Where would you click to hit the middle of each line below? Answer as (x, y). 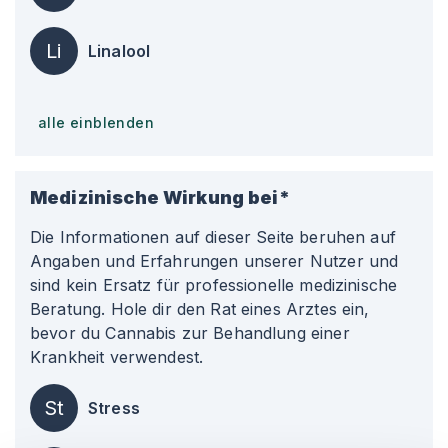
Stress (114, 408)
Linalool (119, 51)
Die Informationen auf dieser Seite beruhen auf (213, 237)
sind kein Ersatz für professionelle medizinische (214, 285)
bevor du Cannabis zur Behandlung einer (190, 333)
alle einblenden (96, 122)
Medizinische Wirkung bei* (160, 197)
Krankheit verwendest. (117, 357)
